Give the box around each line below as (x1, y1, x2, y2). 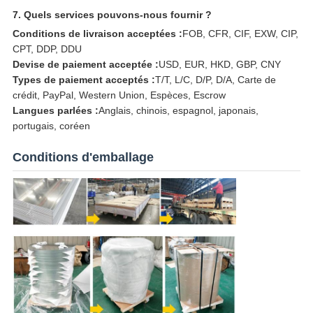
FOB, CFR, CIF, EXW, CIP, (182, 28, 298, 40)
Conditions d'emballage (12, 150, 154, 165)
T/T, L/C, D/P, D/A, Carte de (154, 74, 276, 86)
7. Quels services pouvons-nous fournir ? (12, 9, 212, 21)
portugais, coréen (12, 120, 90, 132)
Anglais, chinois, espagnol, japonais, (98, 105, 259, 117)
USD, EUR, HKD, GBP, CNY (158, 59, 281, 71)
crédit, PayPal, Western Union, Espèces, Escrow (12, 89, 226, 101)
